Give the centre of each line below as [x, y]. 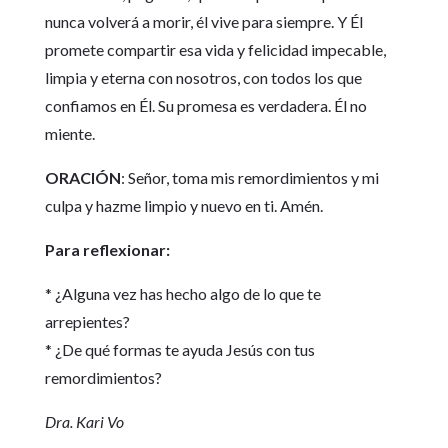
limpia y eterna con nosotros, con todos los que [203, 78]
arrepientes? [87, 322]
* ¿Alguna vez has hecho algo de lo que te [182, 294]
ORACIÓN [82, 178]
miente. [69, 134]
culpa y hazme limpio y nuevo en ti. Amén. [183, 206]
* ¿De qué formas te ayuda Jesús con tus [179, 350]
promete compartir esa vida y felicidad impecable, [215, 50]
